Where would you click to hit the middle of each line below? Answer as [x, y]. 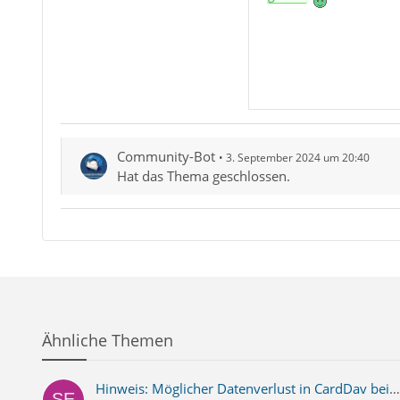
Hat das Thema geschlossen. [203, 176]
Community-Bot [166, 157]
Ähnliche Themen [107, 341]
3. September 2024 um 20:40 [297, 158]
